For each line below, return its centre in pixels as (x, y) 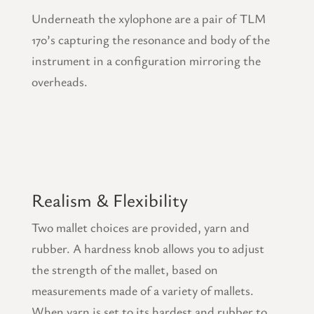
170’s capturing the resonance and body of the (150, 39)
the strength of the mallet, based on (124, 269)
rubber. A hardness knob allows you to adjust (148, 248)
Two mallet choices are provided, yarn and (140, 227)
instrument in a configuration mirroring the (146, 60)
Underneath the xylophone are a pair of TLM (148, 18)
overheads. (59, 81)
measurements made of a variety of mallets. (142, 290)
